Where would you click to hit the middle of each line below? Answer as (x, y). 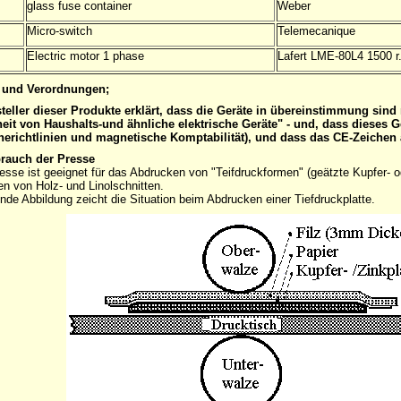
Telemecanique (316, 31)
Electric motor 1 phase (85, 56)
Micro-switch (60, 31)
